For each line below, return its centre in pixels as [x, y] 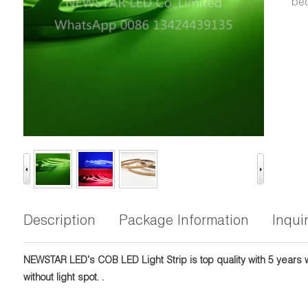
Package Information [184, 222]
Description [59, 222]
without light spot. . [65, 278]
